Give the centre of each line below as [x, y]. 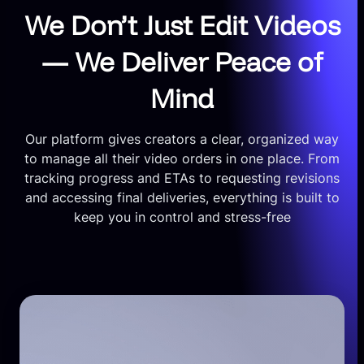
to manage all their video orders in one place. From [182, 159]
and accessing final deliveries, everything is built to [182, 198]
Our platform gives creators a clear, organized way [182, 139]
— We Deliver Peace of [182, 62]
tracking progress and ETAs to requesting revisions [182, 178]
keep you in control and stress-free [182, 217]
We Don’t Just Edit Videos [182, 25]
